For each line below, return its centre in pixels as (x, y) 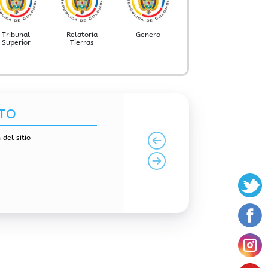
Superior (16, 43)
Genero (148, 35)
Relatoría (82, 35)
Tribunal (16, 35)
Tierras (82, 43)
